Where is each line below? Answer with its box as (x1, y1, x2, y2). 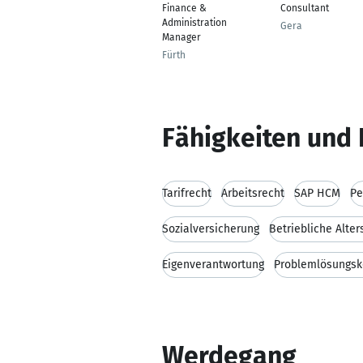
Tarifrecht (162, 186, 211, 200)
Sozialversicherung (162, 222, 259, 236)
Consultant (280, 2, 329, 14)
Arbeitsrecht (221, 186, 284, 200)
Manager (162, 32, 201, 43)
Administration (162, 17, 227, 28)
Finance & (162, 2, 207, 14)
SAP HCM (294, 186, 340, 200)
